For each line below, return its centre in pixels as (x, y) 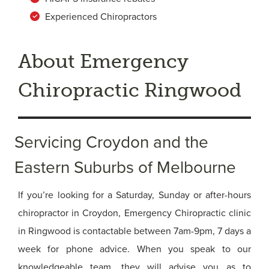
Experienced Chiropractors (101, 17)
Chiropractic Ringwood (130, 90)
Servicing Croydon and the (111, 142)
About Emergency (103, 61)
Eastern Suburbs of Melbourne (125, 168)
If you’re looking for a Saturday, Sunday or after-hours (134, 195)
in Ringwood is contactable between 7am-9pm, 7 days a (134, 231)
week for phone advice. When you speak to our (134, 249)
